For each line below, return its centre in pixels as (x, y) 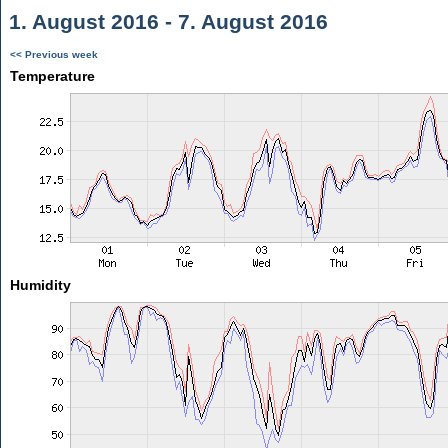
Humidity (40, 285)
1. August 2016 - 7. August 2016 (165, 21)
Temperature (52, 76)
